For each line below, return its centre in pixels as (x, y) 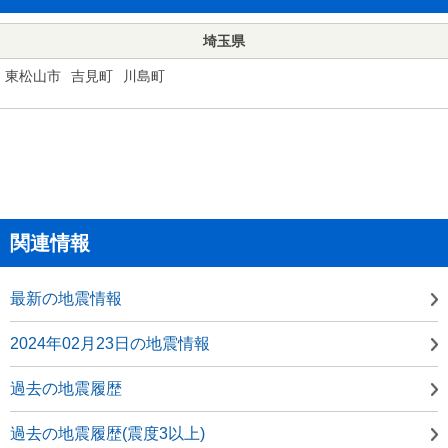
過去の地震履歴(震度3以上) (107, 433)
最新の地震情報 (66, 298)
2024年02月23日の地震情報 (110, 343)
